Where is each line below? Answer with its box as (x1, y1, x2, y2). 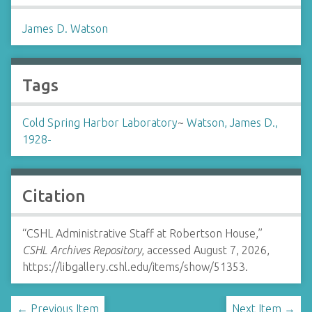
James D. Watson (22, 22, 108, 35)
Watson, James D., (187, 116, 278, 129)
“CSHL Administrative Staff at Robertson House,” (22, 227, 263, 240)
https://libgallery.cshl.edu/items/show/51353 (22, 260, 245, 273)
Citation (22, 187, 86, 205)
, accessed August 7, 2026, (141, 244, 270, 256)
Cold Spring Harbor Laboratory (22, 116, 178, 129)
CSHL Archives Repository (22, 244, 141, 256)
